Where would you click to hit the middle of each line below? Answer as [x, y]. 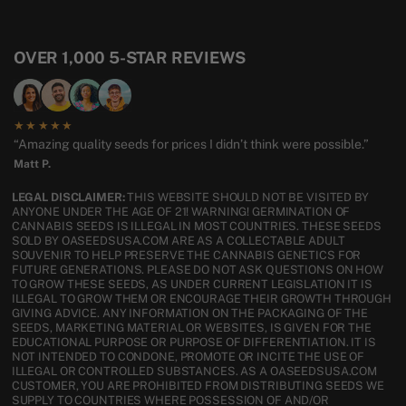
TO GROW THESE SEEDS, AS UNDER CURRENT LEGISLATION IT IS [192, 285]
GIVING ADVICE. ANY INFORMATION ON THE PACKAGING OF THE [189, 314]
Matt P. [32, 164]
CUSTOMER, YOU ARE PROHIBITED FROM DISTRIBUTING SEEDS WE [198, 386]
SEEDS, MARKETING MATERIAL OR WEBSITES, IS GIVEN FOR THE [191, 328]
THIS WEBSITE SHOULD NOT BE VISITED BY [246, 198]
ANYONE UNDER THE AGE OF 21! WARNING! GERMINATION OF [181, 212]
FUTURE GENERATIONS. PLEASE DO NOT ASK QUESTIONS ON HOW [197, 270]
